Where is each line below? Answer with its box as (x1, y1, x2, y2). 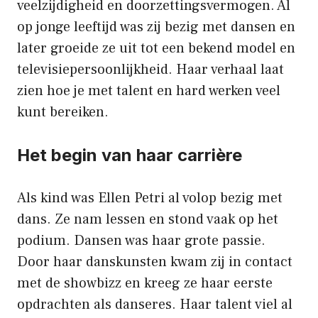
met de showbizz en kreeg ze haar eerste (17, 274, 273, 293)
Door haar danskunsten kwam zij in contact (17, 253, 292, 272)
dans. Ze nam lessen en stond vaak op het (17, 210, 278, 229)
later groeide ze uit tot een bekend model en (17, 39, 295, 58)
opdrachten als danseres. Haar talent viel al (17, 295, 292, 314)
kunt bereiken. (17, 103, 109, 122)
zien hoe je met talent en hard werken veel (17, 82, 280, 101)
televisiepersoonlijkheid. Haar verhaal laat (17, 60, 284, 79)
